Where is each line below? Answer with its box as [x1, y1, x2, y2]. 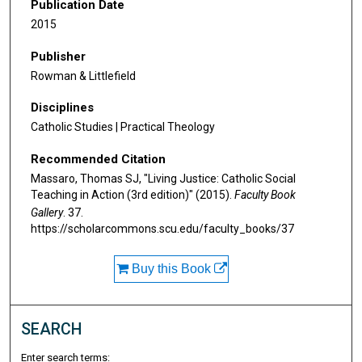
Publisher [31, 48, 86, 64]
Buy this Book [128, 261, 214, 276]
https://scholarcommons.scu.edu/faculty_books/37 [31, 221, 294, 235]
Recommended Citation [31, 151, 166, 166]
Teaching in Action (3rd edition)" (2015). [31, 187, 234, 201]
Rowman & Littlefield [31, 69, 136, 82]
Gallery [31, 205, 63, 219]
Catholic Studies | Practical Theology [31, 120, 215, 134]
